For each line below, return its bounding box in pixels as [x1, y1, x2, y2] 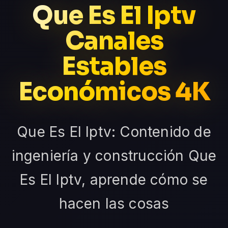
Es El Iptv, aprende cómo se [20, 170, 208, 188]
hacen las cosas [59, 194, 169, 212]
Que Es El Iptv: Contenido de [17, 123, 211, 140]
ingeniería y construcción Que [11, 147, 217, 164]
